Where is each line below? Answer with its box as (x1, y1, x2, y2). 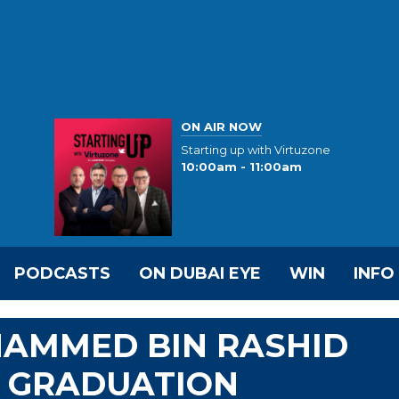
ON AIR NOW (181, 118, 262, 134)
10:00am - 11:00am (181, 159, 302, 175)
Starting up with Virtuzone (181, 142, 330, 158)
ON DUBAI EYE (139, 264, 261, 283)
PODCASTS (14, 264, 110, 283)
